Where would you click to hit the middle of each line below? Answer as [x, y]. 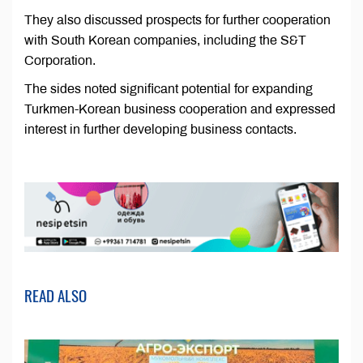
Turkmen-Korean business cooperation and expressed [180, 109]
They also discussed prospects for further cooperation [177, 20]
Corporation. [60, 61]
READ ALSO [56, 295]
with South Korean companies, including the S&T [165, 41]
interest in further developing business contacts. [160, 130]
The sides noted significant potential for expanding [169, 89]
